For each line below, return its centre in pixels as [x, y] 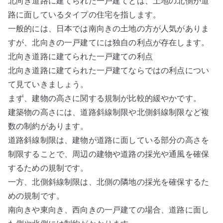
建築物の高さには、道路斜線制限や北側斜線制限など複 [109, 112]
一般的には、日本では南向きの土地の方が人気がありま [109, 28]
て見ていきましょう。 [48, 84]
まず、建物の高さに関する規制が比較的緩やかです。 [105, 98]
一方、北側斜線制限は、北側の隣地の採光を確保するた [109, 182]
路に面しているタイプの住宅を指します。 [85, 14]
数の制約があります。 [48, 126]
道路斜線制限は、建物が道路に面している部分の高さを [109, 140]
